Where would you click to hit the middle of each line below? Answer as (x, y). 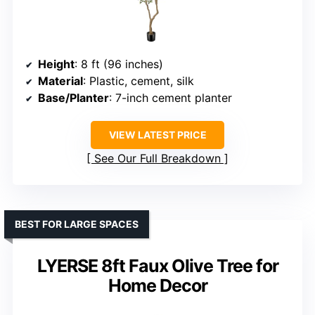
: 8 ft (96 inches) (119, 64)
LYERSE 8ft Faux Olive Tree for (157, 266)
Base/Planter (73, 98)
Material (60, 81)
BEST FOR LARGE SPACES (77, 224)
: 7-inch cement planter (171, 98)
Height (56, 64)
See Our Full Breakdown (157, 159)
